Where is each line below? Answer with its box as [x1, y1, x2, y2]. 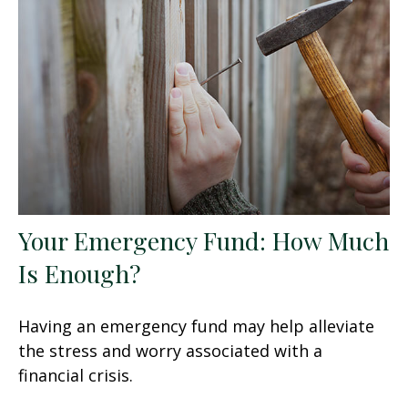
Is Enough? [18, 256, 141, 290]
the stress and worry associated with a [18, 339, 322, 362]
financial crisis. [18, 363, 133, 386]
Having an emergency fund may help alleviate [18, 314, 374, 337]
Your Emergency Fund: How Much [18, 223, 389, 257]
